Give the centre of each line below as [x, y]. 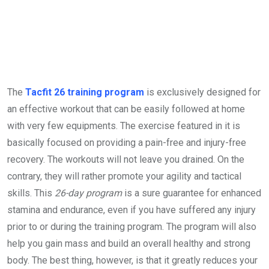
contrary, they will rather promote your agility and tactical [124, 176]
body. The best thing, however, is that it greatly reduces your [132, 260]
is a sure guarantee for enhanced [192, 193]
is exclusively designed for [202, 92]
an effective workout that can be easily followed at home [126, 109]
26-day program [88, 193]
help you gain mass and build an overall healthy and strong [129, 243]
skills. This [31, 193]
